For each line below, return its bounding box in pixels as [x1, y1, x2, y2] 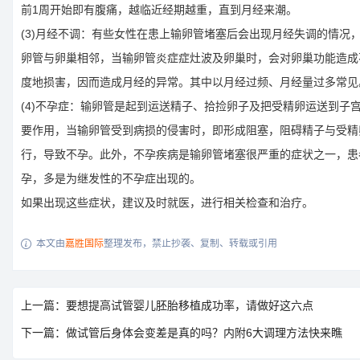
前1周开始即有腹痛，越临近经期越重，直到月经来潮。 [21, 3, 297, 17]
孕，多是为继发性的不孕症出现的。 [21, 172, 201, 186]
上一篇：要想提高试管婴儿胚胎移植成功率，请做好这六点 [21, 299, 313, 313]
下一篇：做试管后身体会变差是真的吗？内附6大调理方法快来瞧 [21, 326, 342, 340]
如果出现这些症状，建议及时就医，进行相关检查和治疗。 [21, 196, 313, 210]
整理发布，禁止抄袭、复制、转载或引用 [104, 238, 277, 250]
